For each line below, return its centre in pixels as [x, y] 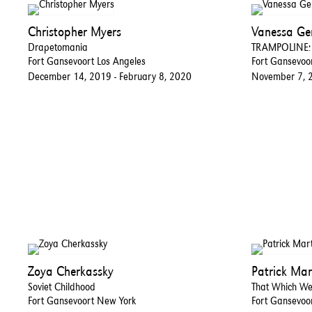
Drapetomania [58, 47]
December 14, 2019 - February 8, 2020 [110, 77]
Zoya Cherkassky [71, 271]
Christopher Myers [75, 32]
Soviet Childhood [62, 286]
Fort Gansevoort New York [82, 300]
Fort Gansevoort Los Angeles [87, 61]
